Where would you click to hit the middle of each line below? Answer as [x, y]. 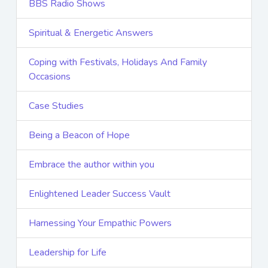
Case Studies [56, 106]
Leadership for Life [68, 253]
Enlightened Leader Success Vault [100, 194]
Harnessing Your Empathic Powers [100, 223]
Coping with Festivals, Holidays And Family [118, 63]
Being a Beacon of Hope [79, 135]
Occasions [50, 77]
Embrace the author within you [92, 165]
